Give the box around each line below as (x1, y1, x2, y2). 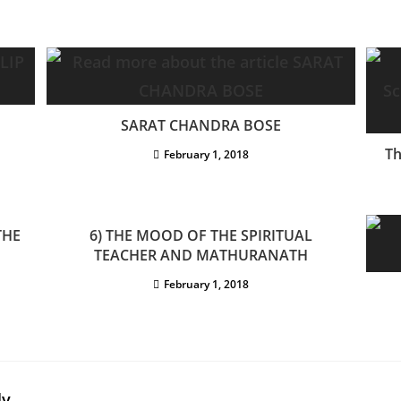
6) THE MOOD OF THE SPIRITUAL (89, 226, 312, 246)
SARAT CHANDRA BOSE (120, 115, 281, 136)
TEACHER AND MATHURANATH (93, 245, 308, 266)
